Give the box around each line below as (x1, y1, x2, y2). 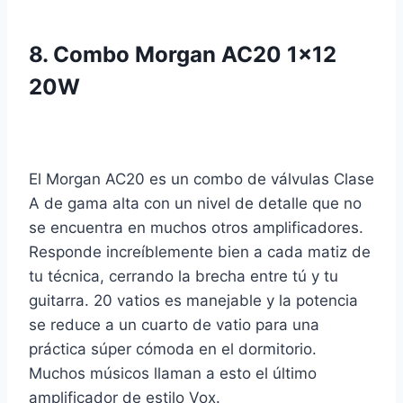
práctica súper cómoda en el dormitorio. (29, 340, 317, 359)
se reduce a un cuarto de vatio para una (29, 316, 319, 335)
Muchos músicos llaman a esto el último (29, 364, 317, 383)
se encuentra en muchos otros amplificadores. (29, 219, 363, 237)
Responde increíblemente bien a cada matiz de (29, 243, 371, 262)
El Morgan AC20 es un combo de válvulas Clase (29, 170, 374, 189)
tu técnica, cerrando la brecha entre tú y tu (29, 267, 338, 286)
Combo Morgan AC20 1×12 (53, 41, 336, 68)
